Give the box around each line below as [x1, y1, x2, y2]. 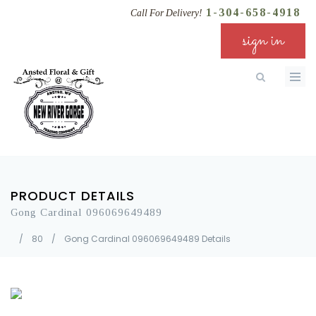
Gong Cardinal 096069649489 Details [64, 233, 231, 245]
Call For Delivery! [130, 8, 202, 18]
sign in [243, 26, 284, 55]
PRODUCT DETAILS [11, 187, 135, 205]
